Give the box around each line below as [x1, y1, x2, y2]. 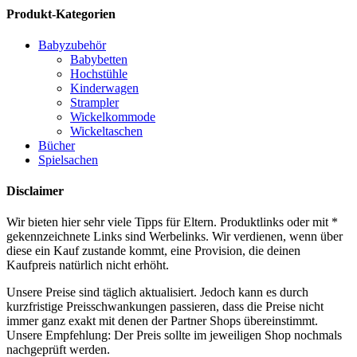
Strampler [70, 95, 119, 109]
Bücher [38, 138, 75, 152]
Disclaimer [6, 184, 64, 198]
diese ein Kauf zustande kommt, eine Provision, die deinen [6, 244, 300, 258]
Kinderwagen [70, 80, 139, 95]
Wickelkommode [70, 109, 155, 124]
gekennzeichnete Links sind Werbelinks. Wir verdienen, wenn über [6, 229, 343, 244]
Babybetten [70, 52, 127, 66]
